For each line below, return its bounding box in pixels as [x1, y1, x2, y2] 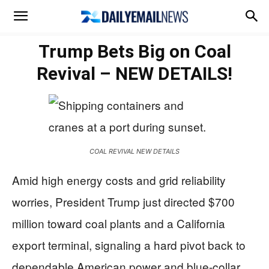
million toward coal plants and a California [12, 215, 225, 231]
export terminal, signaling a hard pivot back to [12, 237, 246, 253]
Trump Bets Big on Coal [38, 41, 231, 62]
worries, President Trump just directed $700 [12, 193, 235, 210]
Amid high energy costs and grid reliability [12, 172, 226, 188]
